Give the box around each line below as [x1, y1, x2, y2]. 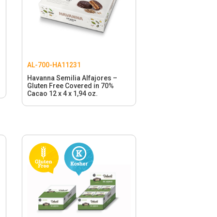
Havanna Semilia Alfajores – [27, 74, 117, 82]
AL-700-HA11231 [27, 61, 81, 69]
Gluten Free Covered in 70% [27, 81, 114, 90]
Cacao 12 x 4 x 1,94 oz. [27, 89, 98, 97]
